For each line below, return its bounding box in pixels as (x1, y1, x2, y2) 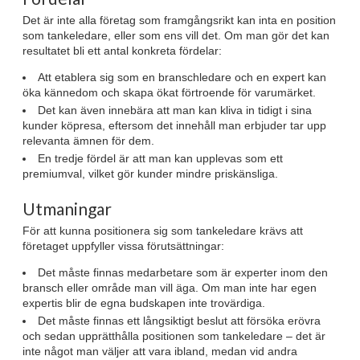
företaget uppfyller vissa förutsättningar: (22, 239, 224, 252)
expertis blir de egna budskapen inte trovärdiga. (22, 296, 265, 309)
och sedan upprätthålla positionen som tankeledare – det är (22, 329, 325, 342)
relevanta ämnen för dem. (22, 133, 154, 147)
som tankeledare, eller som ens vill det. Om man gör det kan (22, 29, 329, 43)
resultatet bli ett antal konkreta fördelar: (22, 44, 222, 58)
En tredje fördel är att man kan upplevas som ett (38, 151, 283, 165)
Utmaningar (22, 198, 112, 219)
